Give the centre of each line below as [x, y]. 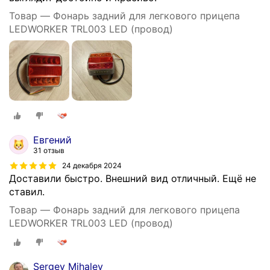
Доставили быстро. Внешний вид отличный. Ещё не [133, 179]
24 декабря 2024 [92, 166]
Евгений [52, 140]
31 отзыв [49, 151]
